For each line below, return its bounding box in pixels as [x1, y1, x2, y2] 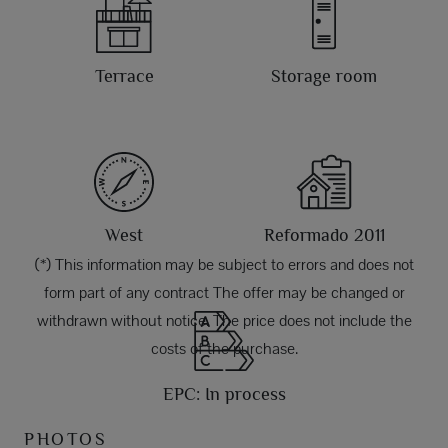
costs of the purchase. [150, 338, 298, 360]
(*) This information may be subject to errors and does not [34, 254, 414, 276]
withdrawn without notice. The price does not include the [36, 310, 412, 332]
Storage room [271, 66, 377, 87]
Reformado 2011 [263, 225, 385, 246]
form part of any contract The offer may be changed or [43, 282, 405, 304]
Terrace [94, 66, 154, 87]
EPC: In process [162, 384, 286, 405]
